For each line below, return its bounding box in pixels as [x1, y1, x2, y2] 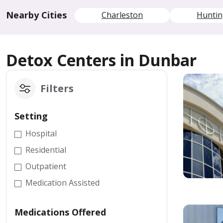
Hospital [25, 128, 57, 139]
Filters [40, 82, 74, 95]
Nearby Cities [6, 9, 67, 21]
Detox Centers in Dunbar [6, 49, 197, 71]
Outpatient [25, 161, 66, 172]
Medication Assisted [25, 177, 100, 188]
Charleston [102, 9, 143, 20]
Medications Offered [14, 206, 106, 218]
